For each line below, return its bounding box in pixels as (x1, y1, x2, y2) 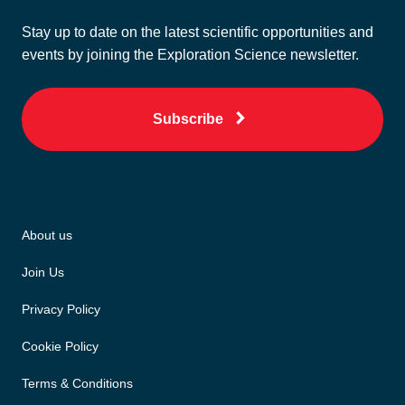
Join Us (22, 265, 64, 280)
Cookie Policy (22, 339, 99, 354)
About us (22, 228, 72, 243)
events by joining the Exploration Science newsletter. (22, 47, 359, 63)
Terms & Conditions (22, 376, 133, 391)
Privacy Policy (22, 302, 100, 317)
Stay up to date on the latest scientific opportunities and (22, 24, 373, 41)
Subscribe (152, 111, 223, 127)
